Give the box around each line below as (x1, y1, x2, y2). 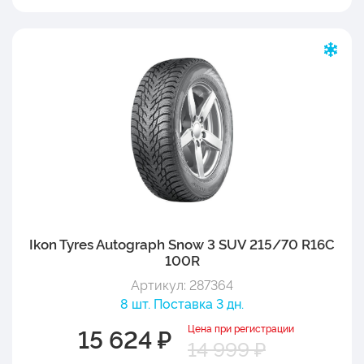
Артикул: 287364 (131, 275, 233, 293)
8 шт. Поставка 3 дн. (120, 293, 244, 312)
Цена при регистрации (188, 320, 294, 335)
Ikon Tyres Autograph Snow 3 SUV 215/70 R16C (29, 233, 335, 253)
